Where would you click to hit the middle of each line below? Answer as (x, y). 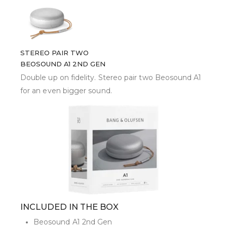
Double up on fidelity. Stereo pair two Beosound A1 (111, 78)
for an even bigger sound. (66, 91)
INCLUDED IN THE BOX (69, 207)
